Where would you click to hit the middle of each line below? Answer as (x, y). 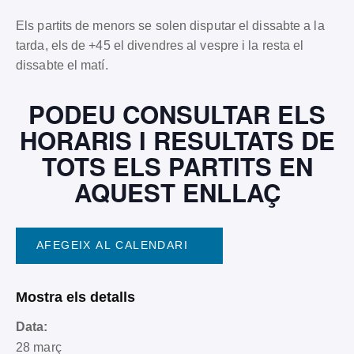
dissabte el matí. (62, 65)
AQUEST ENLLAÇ (177, 192)
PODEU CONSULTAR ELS (177, 114)
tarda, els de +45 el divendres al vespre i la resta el (160, 45)
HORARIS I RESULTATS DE (177, 140)
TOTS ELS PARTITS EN (177, 166)
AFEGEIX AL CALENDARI (112, 245)
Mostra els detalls (75, 296)
